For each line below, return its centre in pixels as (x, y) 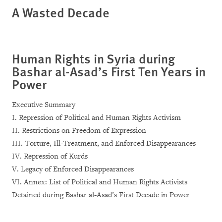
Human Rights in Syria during (93, 58)
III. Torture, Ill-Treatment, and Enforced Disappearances (104, 143)
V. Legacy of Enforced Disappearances (73, 169)
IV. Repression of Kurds (50, 156)
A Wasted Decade (61, 12)
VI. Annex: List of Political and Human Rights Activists (100, 182)
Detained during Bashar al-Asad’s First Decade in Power (101, 195)
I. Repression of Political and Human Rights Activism (96, 118)
